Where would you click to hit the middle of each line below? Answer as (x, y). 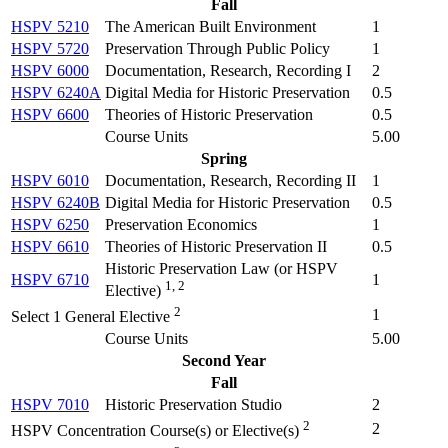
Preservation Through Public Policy (217, 49)
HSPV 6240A (56, 93)
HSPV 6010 (50, 181)
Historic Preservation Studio (193, 405)
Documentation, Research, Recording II (230, 181)
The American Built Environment (210, 27)
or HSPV (308, 269)
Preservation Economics (181, 225)
